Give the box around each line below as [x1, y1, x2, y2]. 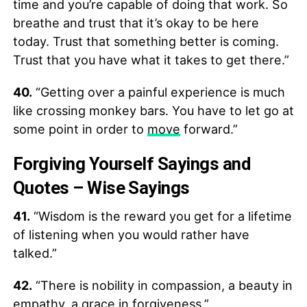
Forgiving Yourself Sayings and [12, 153, 251, 174]
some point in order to [12, 121, 147, 136]
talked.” [12, 245, 57, 260]
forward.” [180, 121, 238, 136]
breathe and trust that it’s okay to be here [12, 15, 259, 30]
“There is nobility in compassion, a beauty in [32, 278, 293, 293]
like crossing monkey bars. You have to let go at [12, 103, 294, 118]
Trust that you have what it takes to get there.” [12, 52, 289, 67]
